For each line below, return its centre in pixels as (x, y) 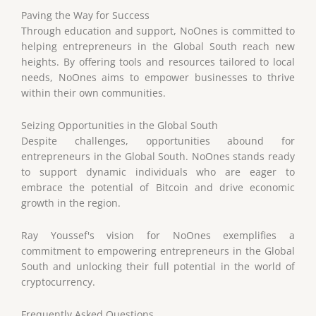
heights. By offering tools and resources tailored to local (158, 61)
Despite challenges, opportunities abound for (158, 140)
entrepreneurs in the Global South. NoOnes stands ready (158, 156)
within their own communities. (93, 92)
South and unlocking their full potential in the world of (158, 266)
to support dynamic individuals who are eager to (158, 171)
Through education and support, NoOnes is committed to (158, 30)
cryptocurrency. (58, 281)
